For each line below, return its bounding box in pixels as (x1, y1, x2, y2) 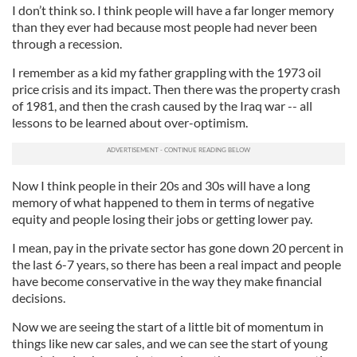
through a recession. (12, 36, 122, 52)
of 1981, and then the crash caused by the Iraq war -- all (12, 98, 312, 114)
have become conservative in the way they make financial (12, 273, 322, 289)
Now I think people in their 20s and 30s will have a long (12, 178, 310, 194)
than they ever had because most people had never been (12, 19, 317, 35)
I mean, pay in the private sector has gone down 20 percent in (12, 240, 343, 256)
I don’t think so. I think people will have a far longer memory (12, 2, 334, 18)
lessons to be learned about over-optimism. (12, 115, 248, 131)
